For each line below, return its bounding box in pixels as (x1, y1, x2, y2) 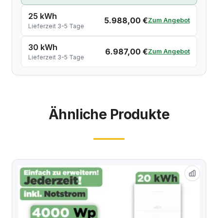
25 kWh (28, 11, 57, 21)
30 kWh (28, 42, 57, 52)
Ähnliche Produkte (48, 106, 170, 123)
